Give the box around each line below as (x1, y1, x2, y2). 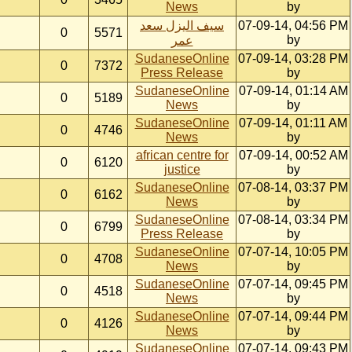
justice (163, 163, 200, 176)
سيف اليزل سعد (140, 19, 224, 32)
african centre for (135, 148, 229, 162)
